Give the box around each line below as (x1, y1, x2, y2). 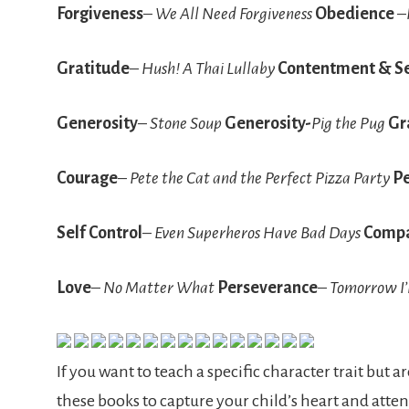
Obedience (315, 5, 394, 24)
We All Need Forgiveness (155, 5, 312, 24)
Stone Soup (150, 114, 222, 133)
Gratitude (57, 59, 130, 79)
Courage (57, 169, 118, 188)
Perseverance (217, 278, 318, 298)
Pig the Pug (311, 114, 385, 133)
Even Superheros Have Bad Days (154, 224, 363, 243)
